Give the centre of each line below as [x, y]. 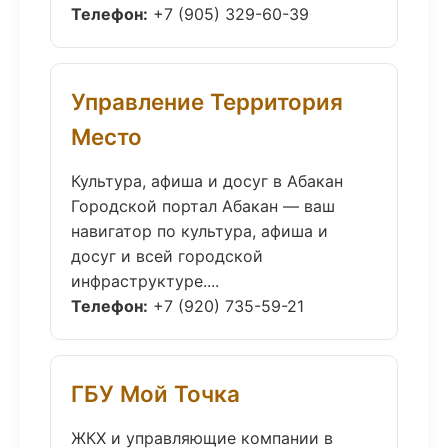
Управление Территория [207, 101]
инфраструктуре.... [145, 281]
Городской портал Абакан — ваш [203, 206]
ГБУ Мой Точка [155, 393]
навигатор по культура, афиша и [199, 231]
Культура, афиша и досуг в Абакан [207, 181]
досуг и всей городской [167, 256]
